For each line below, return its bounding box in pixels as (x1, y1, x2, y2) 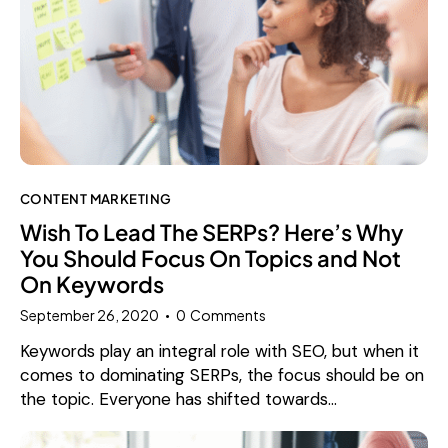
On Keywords (20, 269, 164, 298)
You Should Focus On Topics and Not (20, 243, 401, 272)
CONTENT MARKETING (20, 189, 172, 207)
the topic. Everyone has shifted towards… (20, 387, 337, 410)
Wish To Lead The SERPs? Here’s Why (20, 217, 404, 246)
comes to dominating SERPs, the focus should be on (20, 363, 424, 386)
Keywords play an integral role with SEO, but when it (20, 339, 419, 362)
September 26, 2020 (20, 305, 159, 324)
